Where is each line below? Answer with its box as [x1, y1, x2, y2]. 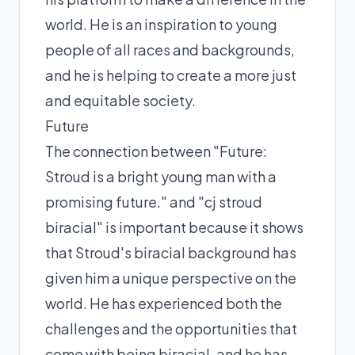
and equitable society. [45, 90, 196, 109]
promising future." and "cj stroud [45, 192, 262, 211]
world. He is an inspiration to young [45, 14, 277, 33]
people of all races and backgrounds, [45, 40, 295, 59]
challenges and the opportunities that [45, 319, 297, 338]
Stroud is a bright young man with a [45, 166, 277, 185]
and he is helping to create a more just [45, 65, 296, 84]
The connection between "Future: [45, 141, 267, 160]
